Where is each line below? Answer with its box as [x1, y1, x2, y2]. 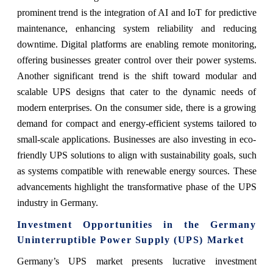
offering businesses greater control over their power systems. [16, 54, 257, 65]
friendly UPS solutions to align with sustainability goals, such [16, 149, 257, 160]
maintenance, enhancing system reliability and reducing [16, 23, 257, 34]
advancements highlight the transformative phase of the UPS [16, 181, 257, 192]
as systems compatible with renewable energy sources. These [16, 165, 257, 176]
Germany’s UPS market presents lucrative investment [16, 255, 257, 266]
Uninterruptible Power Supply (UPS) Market [16, 234, 244, 245]
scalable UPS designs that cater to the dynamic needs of [16, 86, 257, 97]
